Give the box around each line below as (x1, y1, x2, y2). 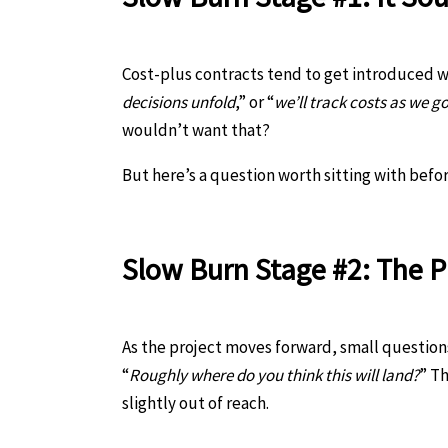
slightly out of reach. (122, 391, 269, 414)
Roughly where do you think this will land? (129, 363, 419, 386)
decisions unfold (122, 90, 235, 113)
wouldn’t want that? (122, 118, 270, 141)
